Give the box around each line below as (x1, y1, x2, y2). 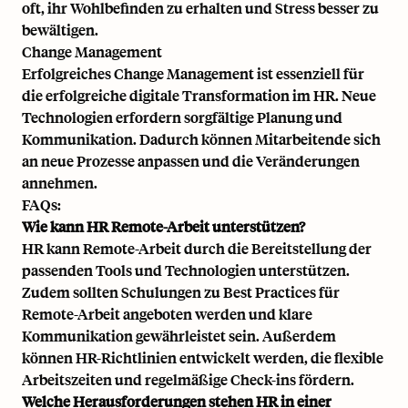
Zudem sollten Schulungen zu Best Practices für (22, 281, 340, 301)
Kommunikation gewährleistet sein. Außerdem (22, 325, 336, 345)
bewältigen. (22, 19, 98, 39)
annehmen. (22, 172, 97, 192)
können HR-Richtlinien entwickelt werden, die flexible (22, 347, 383, 367)
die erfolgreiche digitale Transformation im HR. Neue (22, 85, 376, 105)
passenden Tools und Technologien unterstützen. (22, 260, 350, 280)
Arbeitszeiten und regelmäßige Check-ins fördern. (22, 369, 354, 389)
